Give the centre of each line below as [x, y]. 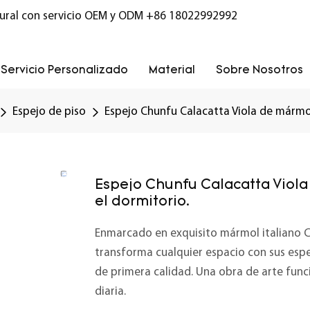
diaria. [110, 291]
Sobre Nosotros [259, 71]
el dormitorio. [142, 202]
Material [172, 71]
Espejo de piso [49, 112]
